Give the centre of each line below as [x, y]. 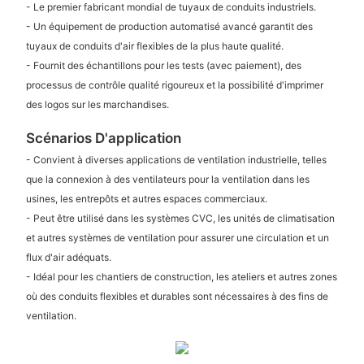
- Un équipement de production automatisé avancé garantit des [169, 26]
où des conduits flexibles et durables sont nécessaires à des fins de [177, 297]
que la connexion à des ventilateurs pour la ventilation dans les [167, 180]
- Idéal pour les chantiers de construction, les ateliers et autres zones [181, 277]
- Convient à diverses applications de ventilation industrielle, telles [176, 160]
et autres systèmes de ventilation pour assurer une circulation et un [177, 238]
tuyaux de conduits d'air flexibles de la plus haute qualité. [154, 45]
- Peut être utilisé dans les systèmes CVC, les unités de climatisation [180, 219]
